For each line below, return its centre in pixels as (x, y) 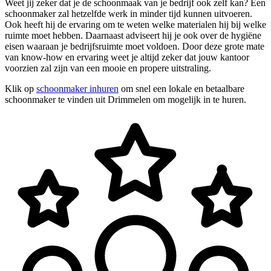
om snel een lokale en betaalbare (181, 88)
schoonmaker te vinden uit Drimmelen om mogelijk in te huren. (126, 99)
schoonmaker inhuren (77, 88)
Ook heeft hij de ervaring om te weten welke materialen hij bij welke (135, 24)
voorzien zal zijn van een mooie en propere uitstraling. (108, 68)
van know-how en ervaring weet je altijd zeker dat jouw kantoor (127, 57)
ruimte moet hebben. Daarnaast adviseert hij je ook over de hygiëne (133, 35)
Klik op (21, 88)
